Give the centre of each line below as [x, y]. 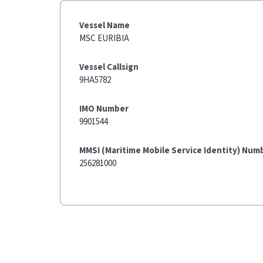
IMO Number [104, 109]
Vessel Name [104, 26]
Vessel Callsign [109, 67]
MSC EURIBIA [104, 38]
